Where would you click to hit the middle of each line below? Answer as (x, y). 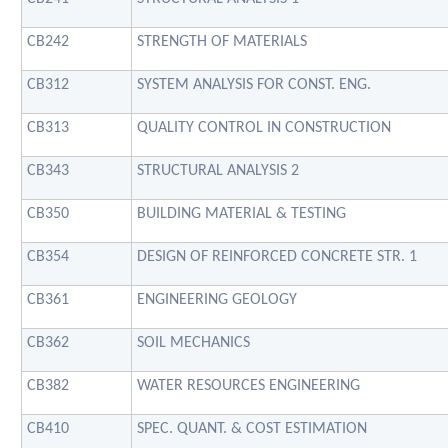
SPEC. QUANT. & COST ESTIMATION (252, 428)
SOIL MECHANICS (193, 342)
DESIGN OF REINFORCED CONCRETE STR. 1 (277, 256)
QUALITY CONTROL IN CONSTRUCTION (264, 127)
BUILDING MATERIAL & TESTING (241, 213)
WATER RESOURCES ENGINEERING (248, 385)
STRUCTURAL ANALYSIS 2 (218, 170)
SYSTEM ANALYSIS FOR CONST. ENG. (254, 84)
